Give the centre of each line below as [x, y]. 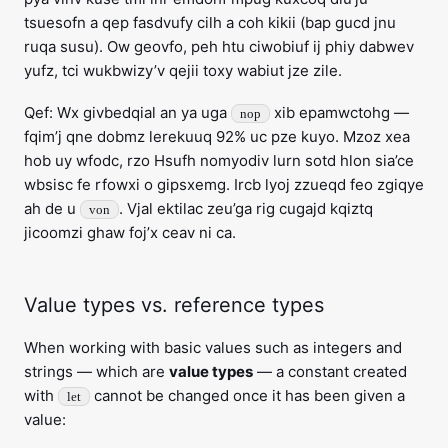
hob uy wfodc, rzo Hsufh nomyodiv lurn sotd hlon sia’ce [219, 160]
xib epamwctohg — [339, 112]
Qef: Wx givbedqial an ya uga [127, 112]
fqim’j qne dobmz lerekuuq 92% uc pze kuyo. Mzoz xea [217, 136]
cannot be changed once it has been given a [247, 395]
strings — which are [96, 371]
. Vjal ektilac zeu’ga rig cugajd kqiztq [246, 208]
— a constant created [330, 371]
